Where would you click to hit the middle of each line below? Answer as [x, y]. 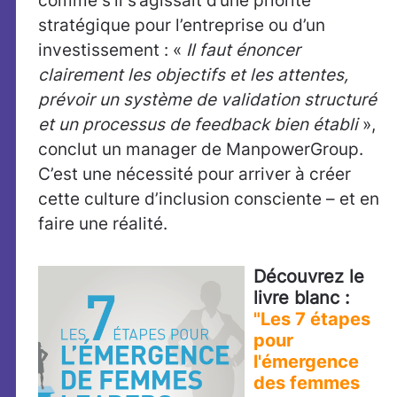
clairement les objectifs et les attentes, [193, 74]
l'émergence [306, 361]
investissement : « [112, 50]
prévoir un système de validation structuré [207, 99]
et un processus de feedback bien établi [200, 124]
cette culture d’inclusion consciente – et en [209, 198]
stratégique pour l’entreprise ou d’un [182, 25]
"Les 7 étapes [312, 319]
